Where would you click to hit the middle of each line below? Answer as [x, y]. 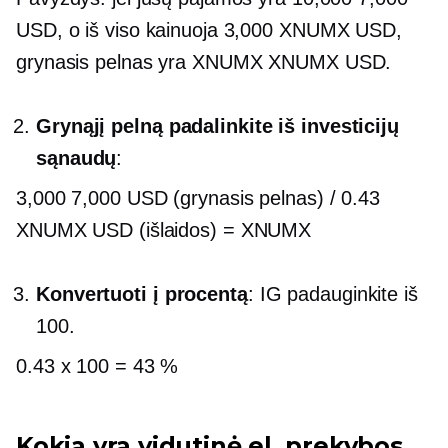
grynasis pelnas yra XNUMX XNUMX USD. [204, 62]
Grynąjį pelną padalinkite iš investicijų [217, 126]
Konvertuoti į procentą [142, 294]
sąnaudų [76, 158]
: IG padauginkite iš [332, 294]
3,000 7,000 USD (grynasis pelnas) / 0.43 [198, 198]
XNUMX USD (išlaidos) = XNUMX [164, 230]
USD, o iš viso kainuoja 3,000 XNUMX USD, [209, 30]
